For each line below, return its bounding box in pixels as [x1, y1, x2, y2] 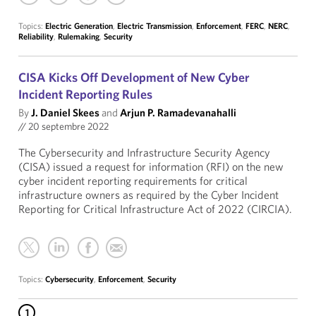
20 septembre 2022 [26, 120, 109, 133]
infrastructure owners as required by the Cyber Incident [18, 188, 279, 202]
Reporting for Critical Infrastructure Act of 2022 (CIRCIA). [18, 202, 292, 216]
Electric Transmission [117, 20, 192, 31]
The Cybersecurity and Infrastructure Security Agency [18, 145, 270, 159]
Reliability [18, 31, 54, 42]
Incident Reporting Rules [18, 86, 152, 102]
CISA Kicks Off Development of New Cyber [18, 69, 250, 85]
